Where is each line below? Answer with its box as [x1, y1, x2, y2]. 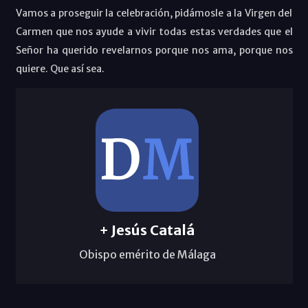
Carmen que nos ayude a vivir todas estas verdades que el [15, 25, 293, 38]
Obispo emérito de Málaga [78, 247, 216, 261]
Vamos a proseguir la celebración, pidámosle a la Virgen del [15, 6, 293, 19]
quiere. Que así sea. [15, 62, 104, 75]
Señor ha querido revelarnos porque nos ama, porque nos [15, 43, 293, 56]
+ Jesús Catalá [100, 221, 195, 239]
